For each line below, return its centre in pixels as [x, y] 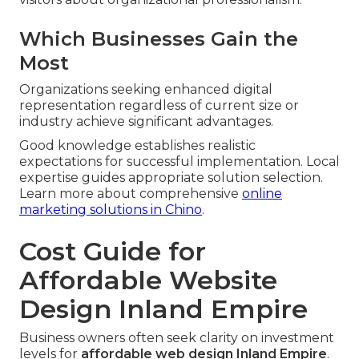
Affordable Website [148, 280]
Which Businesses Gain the [159, 38]
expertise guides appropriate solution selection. [171, 177]
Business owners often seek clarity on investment [177, 337]
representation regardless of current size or [159, 105]
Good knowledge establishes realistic [137, 145]
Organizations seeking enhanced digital [146, 89]
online [262, 193]
